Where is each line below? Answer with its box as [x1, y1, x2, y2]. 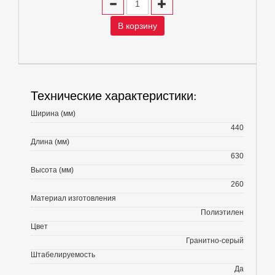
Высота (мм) [31, 166, 74, 174]
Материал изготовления [31, 194, 116, 203]
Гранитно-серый [186, 236, 244, 245]
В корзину [118, 21, 157, 31]
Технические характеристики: [31, 87, 197, 104]
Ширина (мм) [31, 109, 76, 118]
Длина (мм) [31, 137, 69, 146]
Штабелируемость [31, 250, 95, 259]
